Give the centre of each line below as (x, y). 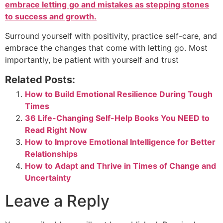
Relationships (51, 154)
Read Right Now (56, 130)
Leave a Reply (57, 201)
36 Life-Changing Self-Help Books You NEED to (117, 118)
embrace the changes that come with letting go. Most (106, 48)
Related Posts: (40, 79)
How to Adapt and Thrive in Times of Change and (120, 166)
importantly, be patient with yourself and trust (92, 59)
